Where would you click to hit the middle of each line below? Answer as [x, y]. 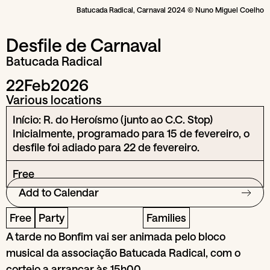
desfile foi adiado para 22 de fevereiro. [106, 147]
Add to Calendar [59, 193]
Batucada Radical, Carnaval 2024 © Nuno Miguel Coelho [170, 10]
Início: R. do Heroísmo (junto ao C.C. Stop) [113, 120]
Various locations [54, 100]
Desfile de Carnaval [84, 45]
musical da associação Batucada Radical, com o [123, 253]
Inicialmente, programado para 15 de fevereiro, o [131, 133]
